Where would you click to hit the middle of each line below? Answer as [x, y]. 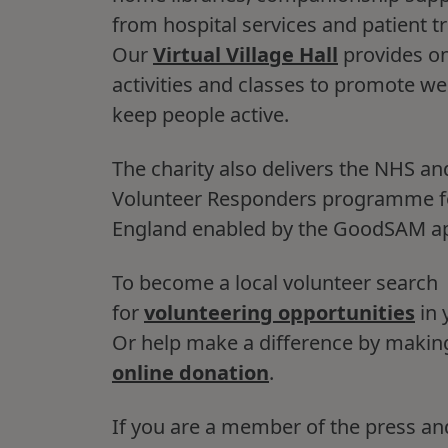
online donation [190, 372]
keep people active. [200, 114]
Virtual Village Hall [245, 54]
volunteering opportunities [279, 312]
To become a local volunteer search [275, 282]
